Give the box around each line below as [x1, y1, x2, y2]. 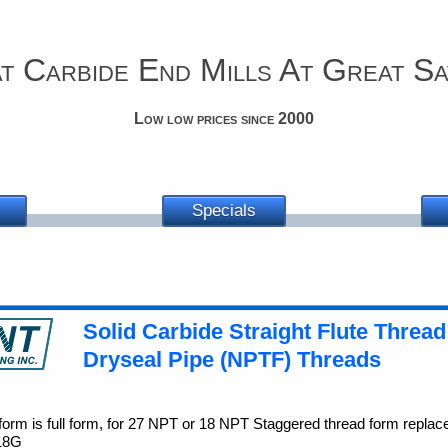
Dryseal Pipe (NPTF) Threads [83, 347, 381, 372]
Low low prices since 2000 [134, 110, 314, 127]
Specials [191, 201, 256, 220]
